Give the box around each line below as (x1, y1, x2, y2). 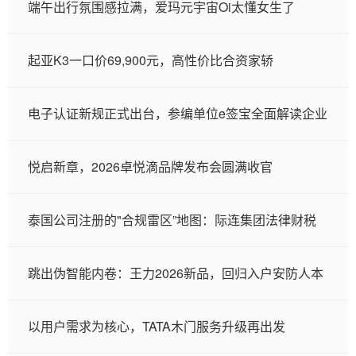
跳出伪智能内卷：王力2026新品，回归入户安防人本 (28, 264, 323, 282)
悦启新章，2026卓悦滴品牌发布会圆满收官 (28, 157, 273, 176)
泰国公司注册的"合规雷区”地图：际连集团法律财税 (28, 211, 316, 229)
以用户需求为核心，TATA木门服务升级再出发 (28, 317, 285, 335)
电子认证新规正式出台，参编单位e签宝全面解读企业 (28, 104, 327, 122)
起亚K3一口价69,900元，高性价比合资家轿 (28, 51, 273, 69)
